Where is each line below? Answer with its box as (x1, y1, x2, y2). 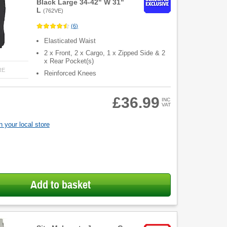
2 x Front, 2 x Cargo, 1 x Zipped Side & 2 (44, 49, 166, 57)
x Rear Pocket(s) (44, 57, 94, 65)
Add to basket (30, 178, 91, 192)
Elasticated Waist (44, 37, 96, 45)
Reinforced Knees (44, 69, 97, 78)
